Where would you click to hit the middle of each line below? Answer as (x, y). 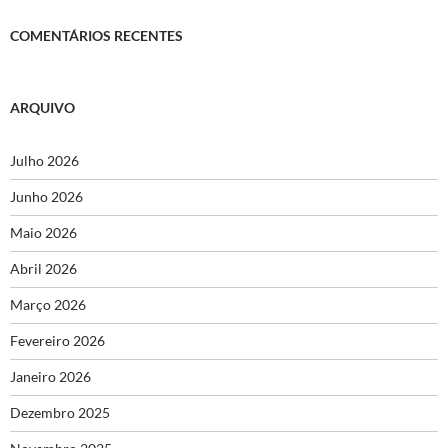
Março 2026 (48, 305)
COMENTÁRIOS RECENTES (96, 36)
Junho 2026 (46, 197)
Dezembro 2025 (60, 413)
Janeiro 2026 (50, 377)
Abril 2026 (43, 269)
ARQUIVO (42, 108)
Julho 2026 (44, 161)
